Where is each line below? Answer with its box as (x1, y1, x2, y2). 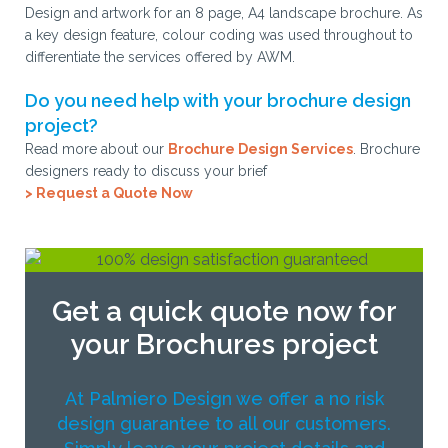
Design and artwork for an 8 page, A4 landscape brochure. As (25, 4, 423, 21)
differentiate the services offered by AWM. (25, 48, 295, 65)
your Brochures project (70, 327, 378, 361)
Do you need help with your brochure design (25, 89, 411, 111)
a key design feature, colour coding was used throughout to (25, 26, 413, 43)
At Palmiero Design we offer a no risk (64, 387, 384, 409)
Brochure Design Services (168, 140, 353, 157)
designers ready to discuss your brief (25, 162, 267, 179)
